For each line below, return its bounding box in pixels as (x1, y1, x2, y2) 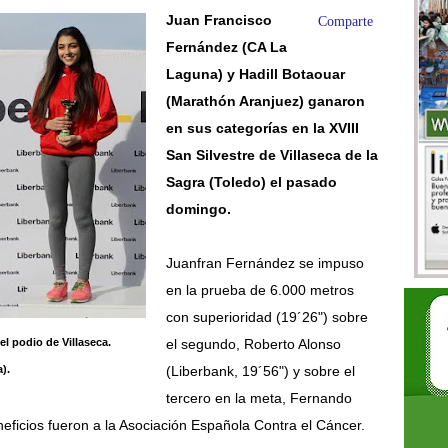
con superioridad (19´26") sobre (165, 309, 368, 325)
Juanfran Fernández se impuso (165, 255, 364, 271)
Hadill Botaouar (238, 66, 345, 82)
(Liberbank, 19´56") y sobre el (165, 363, 355, 379)
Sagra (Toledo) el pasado (165, 174, 337, 190)
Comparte (318, 14, 373, 29)
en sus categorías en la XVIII (165, 120, 359, 136)
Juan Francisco (165, 12, 272, 28)
